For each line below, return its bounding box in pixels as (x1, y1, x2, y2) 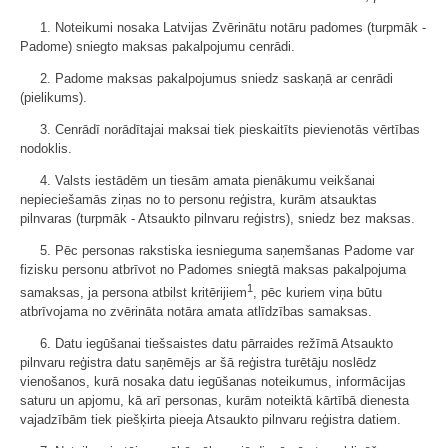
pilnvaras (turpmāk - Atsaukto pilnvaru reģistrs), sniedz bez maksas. (20, 211, 415, 226)
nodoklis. (20, 141, 72, 156)
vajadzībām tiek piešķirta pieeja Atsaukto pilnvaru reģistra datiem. (20, 412, 401, 428)
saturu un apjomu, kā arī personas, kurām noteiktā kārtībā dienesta (20, 393, 409, 409)
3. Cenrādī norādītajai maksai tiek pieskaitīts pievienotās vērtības (40, 122, 420, 137)
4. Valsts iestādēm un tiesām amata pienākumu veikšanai (40, 173, 375, 188)
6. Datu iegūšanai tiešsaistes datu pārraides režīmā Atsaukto (40, 336, 393, 352)
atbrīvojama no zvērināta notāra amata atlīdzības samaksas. (20, 304, 372, 320)
